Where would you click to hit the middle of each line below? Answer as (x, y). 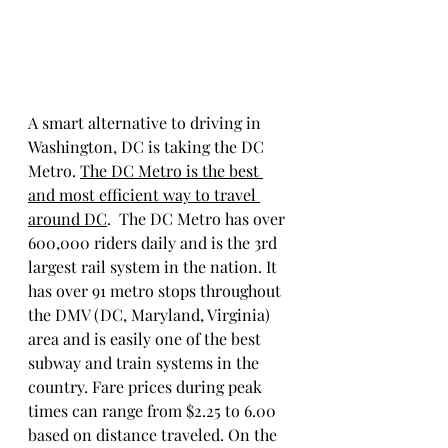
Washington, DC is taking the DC (148, 146)
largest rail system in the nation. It (154, 266)
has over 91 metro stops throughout (156, 290)
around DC (67, 218)
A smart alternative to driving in (146, 122)
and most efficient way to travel (144, 194)
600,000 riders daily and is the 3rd (154, 242)
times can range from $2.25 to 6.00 (154, 410)
